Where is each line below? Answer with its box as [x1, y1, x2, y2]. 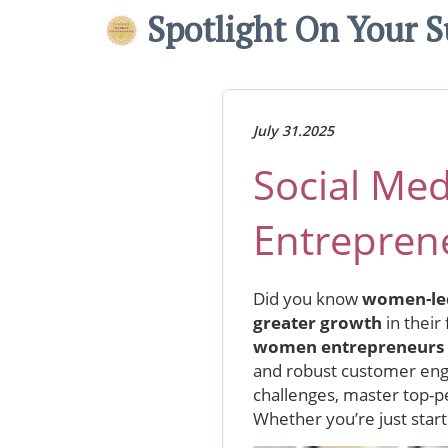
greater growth [253, 311, 386, 335]
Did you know [253, 287, 362, 311]
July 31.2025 [253, 121, 334, 141]
